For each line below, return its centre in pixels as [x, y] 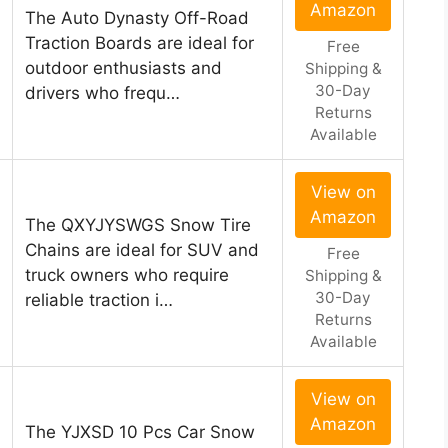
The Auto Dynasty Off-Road [137, 18]
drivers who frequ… [102, 93]
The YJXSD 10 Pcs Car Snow [140, 432]
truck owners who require [127, 275]
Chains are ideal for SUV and [142, 250]
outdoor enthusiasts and [123, 68]
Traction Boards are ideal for [139, 43]
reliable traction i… [99, 300]
